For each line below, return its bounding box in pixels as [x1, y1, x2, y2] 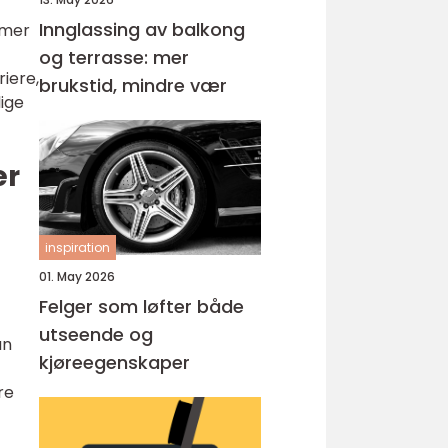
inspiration [45, 239, 110, 256]
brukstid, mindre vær [39, 73, 227, 98]
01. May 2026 [39, 268, 115, 285]
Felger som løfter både [39, 294, 244, 319]
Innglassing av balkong [39, 17, 245, 42]
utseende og [39, 322, 153, 347]
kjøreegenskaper [39, 350, 190, 375]
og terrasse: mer [39, 45, 189, 70]
